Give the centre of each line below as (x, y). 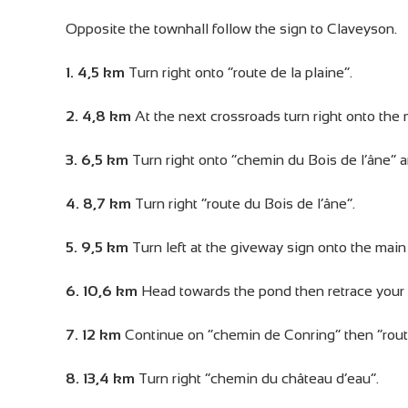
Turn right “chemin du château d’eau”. (257, 378)
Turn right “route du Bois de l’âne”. (243, 204)
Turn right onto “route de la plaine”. (239, 72)
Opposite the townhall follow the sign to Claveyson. (231, 29)
